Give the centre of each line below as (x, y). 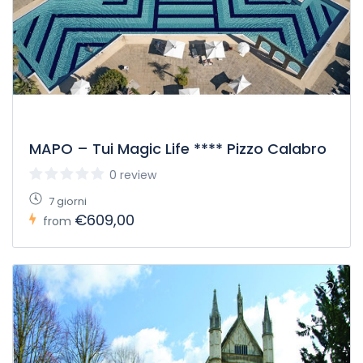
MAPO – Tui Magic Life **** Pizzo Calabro (178, 149)
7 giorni (68, 201)
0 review (133, 175)
